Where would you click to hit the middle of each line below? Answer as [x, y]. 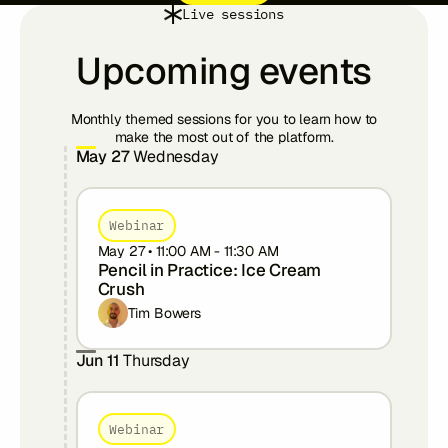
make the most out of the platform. [224, 136]
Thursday [156, 360]
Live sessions [233, 14]
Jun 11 [97, 360]
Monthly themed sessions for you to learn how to [224, 118]
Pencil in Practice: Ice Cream [209, 269]
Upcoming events [224, 71]
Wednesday [176, 156]
